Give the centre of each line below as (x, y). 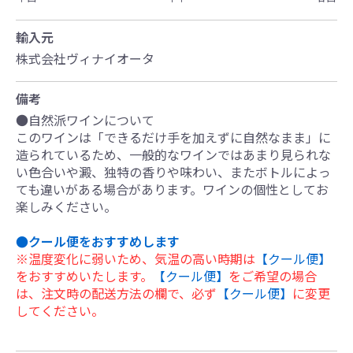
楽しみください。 (66, 206)
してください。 (60, 310)
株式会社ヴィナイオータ (85, 58)
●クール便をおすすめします (98, 241)
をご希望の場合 (273, 276)
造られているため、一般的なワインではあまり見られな (173, 154)
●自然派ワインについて (85, 120)
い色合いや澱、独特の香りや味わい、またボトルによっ (173, 172)
